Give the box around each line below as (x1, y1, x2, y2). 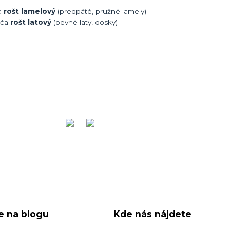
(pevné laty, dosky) (51, 17, 118, 26)
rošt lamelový (4, 7, 55, 15)
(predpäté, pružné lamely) (55, 7, 146, 15)
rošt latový (10, 17, 51, 26)
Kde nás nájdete (113, 208, 192, 219)
